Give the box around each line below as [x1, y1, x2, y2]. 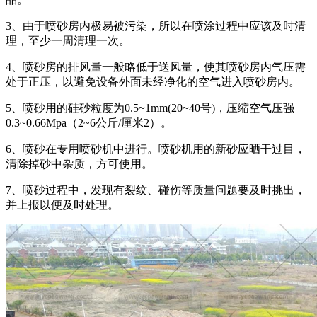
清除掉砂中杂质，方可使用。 [6, 157, 153, 170]
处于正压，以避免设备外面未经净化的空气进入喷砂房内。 [6, 75, 300, 88]
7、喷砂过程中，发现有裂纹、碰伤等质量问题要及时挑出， [6, 183, 306, 196]
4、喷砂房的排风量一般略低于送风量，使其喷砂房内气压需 [6, 60, 306, 73]
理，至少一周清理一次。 [6, 34, 130, 47]
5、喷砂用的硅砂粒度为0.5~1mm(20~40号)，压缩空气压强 [6, 101, 294, 114]
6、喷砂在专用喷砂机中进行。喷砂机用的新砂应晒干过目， [6, 142, 306, 155]
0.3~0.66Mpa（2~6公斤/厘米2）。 [6, 116, 172, 129]
